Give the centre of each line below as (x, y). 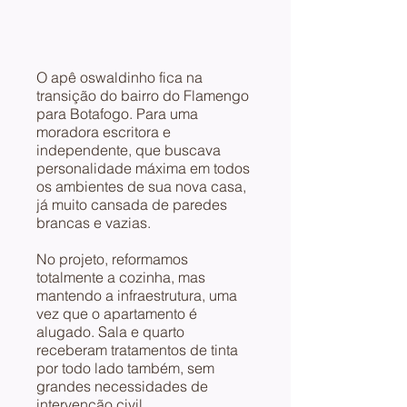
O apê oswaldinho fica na (119, 77)
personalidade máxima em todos (143, 168)
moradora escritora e (104, 132)
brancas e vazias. (94, 223)
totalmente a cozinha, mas (121, 277)
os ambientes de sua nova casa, (141, 186)
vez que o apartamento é (117, 313)
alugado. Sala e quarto (110, 332)
